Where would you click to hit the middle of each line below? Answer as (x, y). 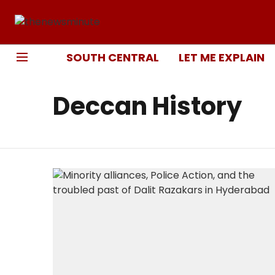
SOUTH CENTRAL (113, 57)
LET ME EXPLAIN (222, 57)
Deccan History (147, 106)
